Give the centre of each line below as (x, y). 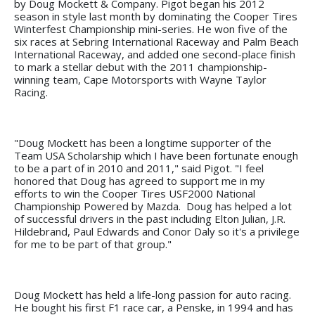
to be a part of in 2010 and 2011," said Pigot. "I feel (139, 168)
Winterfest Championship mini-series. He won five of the (151, 28)
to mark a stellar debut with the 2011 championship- (141, 66)
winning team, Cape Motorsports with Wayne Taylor (140, 79)
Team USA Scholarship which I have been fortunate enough (156, 155)
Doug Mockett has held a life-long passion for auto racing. (153, 294)
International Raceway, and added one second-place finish (155, 54)
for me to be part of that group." (93, 244)
